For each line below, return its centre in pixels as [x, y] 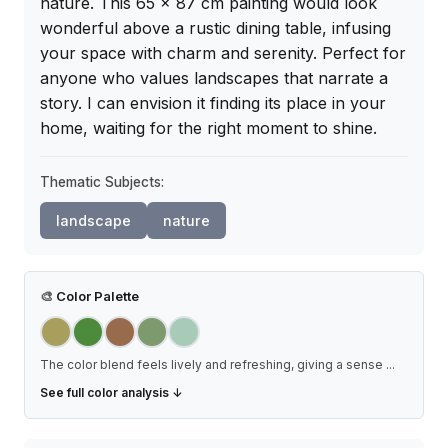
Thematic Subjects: [102, 182]
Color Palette [96, 296]
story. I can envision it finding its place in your [213, 103]
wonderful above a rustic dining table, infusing [215, 28]
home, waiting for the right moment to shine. [208, 128]
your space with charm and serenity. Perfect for [223, 53]
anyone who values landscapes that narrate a [214, 78]
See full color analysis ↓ [111, 393]
